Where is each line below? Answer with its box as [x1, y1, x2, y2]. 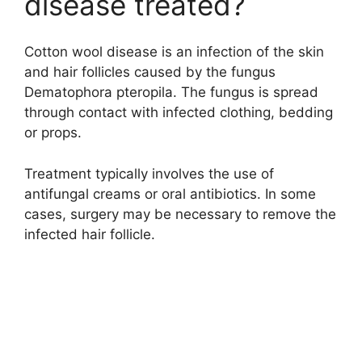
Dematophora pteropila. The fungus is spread [24, 84, 318, 101]
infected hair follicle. [24, 225, 155, 242]
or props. [24, 124, 82, 141]
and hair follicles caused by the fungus [24, 64, 276, 81]
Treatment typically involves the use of [24, 165, 274, 182]
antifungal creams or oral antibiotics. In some [24, 185, 316, 202]
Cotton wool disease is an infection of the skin [24, 44, 324, 61]
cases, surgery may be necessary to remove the [24, 205, 336, 222]
